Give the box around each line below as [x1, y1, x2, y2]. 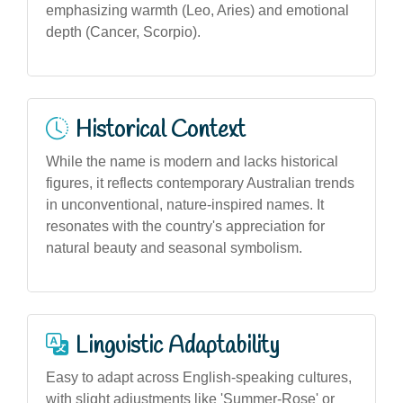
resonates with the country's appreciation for [46, 218, 325, 234]
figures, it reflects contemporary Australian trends [46, 175, 354, 191]
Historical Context [76, 114, 246, 146]
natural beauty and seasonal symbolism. [46, 239, 302, 255]
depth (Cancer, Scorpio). [46, 23, 201, 40]
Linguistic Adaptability [76, 330, 279, 362]
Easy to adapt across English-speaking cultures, [46, 369, 352, 385]
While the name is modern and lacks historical [46, 153, 338, 169]
